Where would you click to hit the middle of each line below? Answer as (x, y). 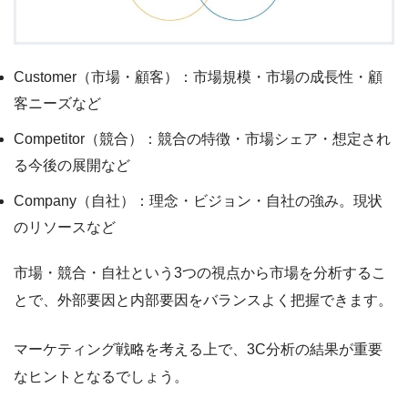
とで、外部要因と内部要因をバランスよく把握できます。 (203, 301)
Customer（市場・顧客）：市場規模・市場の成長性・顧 (198, 77)
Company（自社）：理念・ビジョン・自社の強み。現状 (198, 201)
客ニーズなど (57, 104)
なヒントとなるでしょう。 (101, 377)
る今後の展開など (72, 166)
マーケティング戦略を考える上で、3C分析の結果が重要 (198, 350)
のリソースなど (65, 228)
